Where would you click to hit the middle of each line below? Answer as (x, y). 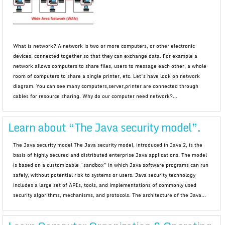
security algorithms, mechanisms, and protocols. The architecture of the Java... (109, 195)
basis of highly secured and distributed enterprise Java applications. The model (110, 155)
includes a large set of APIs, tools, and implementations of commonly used (105, 185)
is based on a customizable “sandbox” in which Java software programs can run (111, 165)
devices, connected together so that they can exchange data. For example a (105, 56)
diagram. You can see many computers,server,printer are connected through (106, 86)
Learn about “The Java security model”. (104, 127)
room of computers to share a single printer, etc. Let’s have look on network (106, 76)
